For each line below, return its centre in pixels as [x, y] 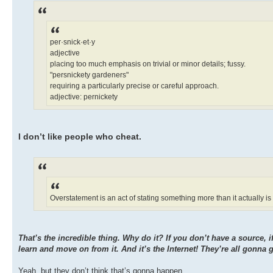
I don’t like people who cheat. [80, 136]
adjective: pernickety [84, 97]
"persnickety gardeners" [89, 75]
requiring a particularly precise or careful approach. [134, 86]
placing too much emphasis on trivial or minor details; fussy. [148, 64]
